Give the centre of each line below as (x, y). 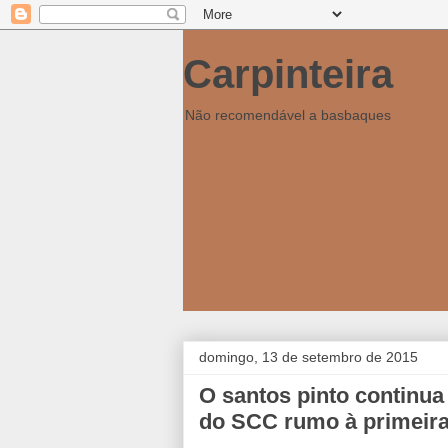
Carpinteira (288, 74)
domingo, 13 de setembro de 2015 (308, 357)
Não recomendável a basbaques (288, 115)
